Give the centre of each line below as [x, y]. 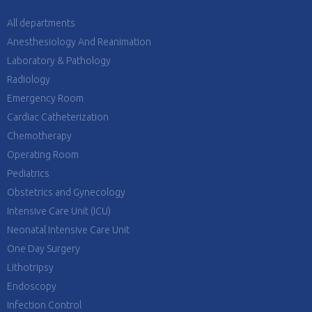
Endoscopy [32, 286]
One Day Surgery [44, 249]
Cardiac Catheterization [58, 117]
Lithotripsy [30, 267]
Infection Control [44, 305]
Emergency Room [45, 98]
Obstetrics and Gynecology [66, 192]
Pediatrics [28, 173]
